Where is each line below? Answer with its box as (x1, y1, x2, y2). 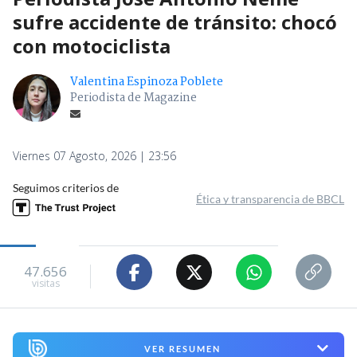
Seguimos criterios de (13, 181, 119, 195)
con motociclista (13, 33, 171, 60)
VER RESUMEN (143, 343, 221, 354)
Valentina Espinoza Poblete (70, 73, 223, 92)
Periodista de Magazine (70, 88, 197, 108)
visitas (31, 276, 60, 290)
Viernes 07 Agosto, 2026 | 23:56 (13, 148, 176, 164)
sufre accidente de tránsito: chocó (13, 9, 337, 36)
